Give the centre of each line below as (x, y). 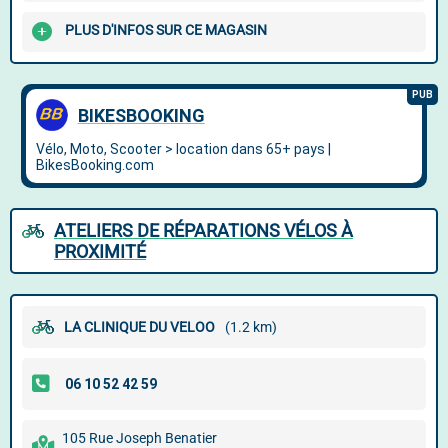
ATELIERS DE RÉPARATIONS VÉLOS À (203, 230)
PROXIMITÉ (100, 251)
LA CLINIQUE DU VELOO (139, 327)
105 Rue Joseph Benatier (139, 438)
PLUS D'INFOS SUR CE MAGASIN (166, 30)
